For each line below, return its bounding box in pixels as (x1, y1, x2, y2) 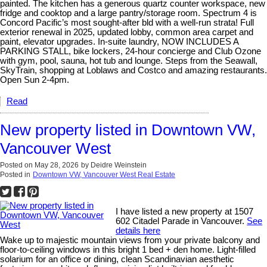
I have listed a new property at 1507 (116, 206, 254, 216)
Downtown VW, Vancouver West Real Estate (33, 170, 175, 179)
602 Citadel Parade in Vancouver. (116, 216, 247, 226)
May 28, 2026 (35, 160, 79, 169)
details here (116, 225, 161, 235)
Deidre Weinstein (91, 160, 147, 169)
